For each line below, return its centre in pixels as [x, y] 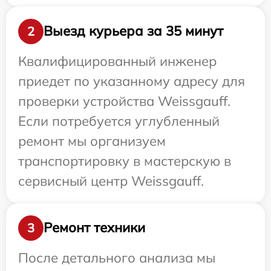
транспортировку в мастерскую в [125, 161]
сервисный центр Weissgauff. [111, 181]
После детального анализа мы [117, 257]
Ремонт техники [94, 228]
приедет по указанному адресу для [132, 81]
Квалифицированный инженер [117, 61]
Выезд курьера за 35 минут [133, 31]
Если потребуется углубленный [119, 121]
